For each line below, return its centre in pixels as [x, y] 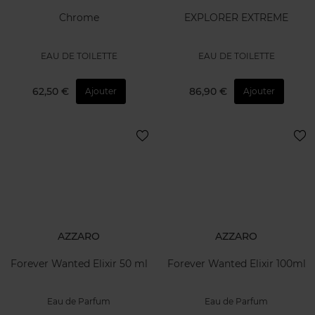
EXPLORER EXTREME [236, 18]
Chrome [79, 18]
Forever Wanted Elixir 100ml [236, 263]
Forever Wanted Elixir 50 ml [79, 263]
